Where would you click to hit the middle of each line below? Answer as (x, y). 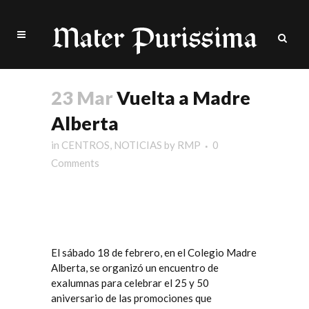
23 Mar (82, 98)
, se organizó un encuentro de (152, 268)
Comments (75, 163)
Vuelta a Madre (182, 98)
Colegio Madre (222, 252)
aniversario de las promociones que (131, 298)
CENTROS (86, 145)
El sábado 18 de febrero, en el (119, 252)
